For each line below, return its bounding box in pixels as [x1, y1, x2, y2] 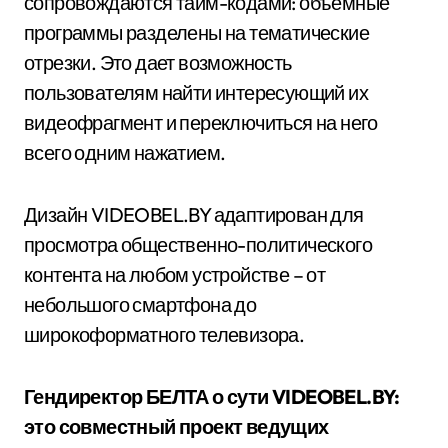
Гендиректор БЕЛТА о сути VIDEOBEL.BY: [24, 384, 400, 410]
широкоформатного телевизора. [24, 322, 305, 348]
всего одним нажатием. [24, 140, 226, 166]
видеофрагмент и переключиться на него [24, 110, 378, 136]
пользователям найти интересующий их [24, 80, 368, 106]
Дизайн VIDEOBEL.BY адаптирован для [24, 202, 364, 228]
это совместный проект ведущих [24, 414, 329, 440]
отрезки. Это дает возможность [24, 50, 292, 76]
